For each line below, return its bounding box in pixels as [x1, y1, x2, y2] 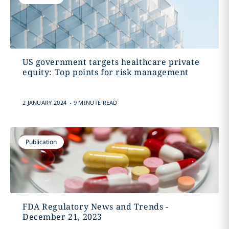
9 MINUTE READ [73, 99, 118, 106]
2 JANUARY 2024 [22, 99, 67, 106]
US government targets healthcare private [22, 56, 200, 67]
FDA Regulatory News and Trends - [22, 201, 169, 212]
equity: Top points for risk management [22, 66, 189, 78]
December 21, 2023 [22, 211, 102, 222]
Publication [25, 138, 57, 146]
